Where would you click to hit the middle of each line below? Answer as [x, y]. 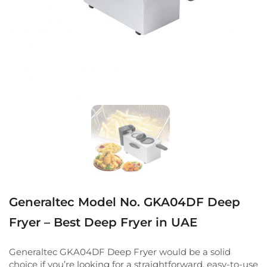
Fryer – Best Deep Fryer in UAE [103, 222]
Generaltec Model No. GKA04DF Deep [125, 202]
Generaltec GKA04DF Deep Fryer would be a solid [120, 252]
